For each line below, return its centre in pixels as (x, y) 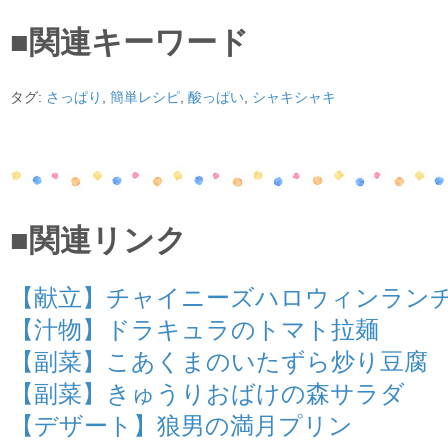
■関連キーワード (129, 42)
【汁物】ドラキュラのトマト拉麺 (194, 329)
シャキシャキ (294, 96)
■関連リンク (98, 240)
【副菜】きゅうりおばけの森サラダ (207, 393)
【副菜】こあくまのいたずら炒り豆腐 (219, 361)
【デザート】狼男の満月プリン (181, 425)
